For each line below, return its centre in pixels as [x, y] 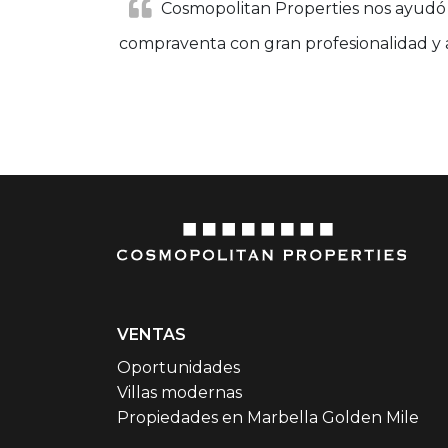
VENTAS [151, 335]
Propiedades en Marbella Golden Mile [268, 418]
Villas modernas [179, 393]
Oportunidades [178, 368]
